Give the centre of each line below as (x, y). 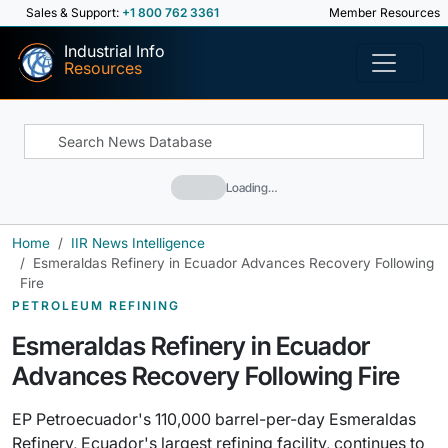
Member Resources (383, 12)
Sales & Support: (74, 12)
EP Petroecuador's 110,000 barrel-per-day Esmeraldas (214, 419)
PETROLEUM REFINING (96, 305)
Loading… (251, 187)
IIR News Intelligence (138, 243)
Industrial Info (114, 51)
